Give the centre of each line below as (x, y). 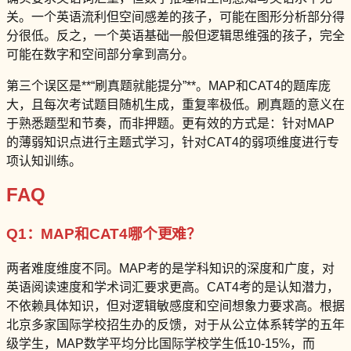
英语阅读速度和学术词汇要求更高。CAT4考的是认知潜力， (173, 288)
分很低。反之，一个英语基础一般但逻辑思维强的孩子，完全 (175, 35)
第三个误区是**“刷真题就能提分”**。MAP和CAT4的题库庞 (168, 85)
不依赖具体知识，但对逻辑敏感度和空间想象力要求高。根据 (175, 306)
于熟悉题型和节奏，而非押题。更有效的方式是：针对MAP (170, 123)
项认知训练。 (44, 161)
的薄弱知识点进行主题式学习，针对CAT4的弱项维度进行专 (173, 142)
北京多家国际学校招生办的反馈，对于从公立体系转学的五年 (175, 325)
